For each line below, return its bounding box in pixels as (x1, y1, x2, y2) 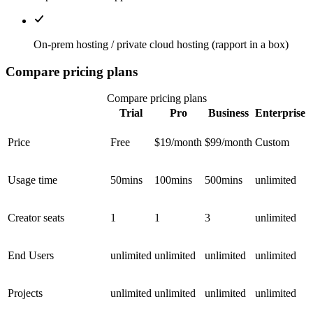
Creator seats (8, 212, 64, 224)
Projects (8, 287, 43, 300)
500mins (205, 174, 242, 187)
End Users (8, 249, 54, 262)
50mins (110, 174, 143, 187)
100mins (154, 174, 192, 187)
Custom (255, 136, 289, 149)
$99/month (205, 136, 252, 149)
